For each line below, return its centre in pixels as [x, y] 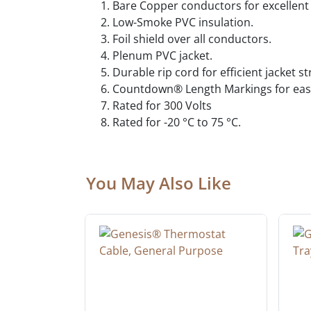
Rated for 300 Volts [162, 106]
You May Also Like [159, 183]
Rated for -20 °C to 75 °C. [177, 123]
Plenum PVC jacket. [162, 56]
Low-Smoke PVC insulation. [183, 23]
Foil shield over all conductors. [192, 39]
